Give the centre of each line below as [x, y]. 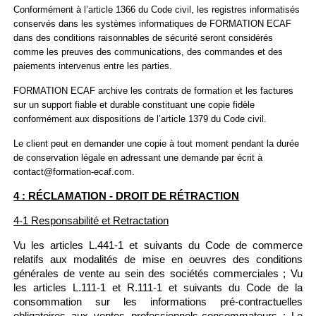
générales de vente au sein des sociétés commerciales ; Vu [158, 273]
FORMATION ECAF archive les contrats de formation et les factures [154, 91]
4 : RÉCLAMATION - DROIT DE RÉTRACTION [127, 196]
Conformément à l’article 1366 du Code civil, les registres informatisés [157, 10]
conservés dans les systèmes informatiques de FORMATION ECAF [153, 24]
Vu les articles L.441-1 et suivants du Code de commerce [158, 245]
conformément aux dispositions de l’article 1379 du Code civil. [140, 119]
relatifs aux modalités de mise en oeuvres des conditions [158, 259]
